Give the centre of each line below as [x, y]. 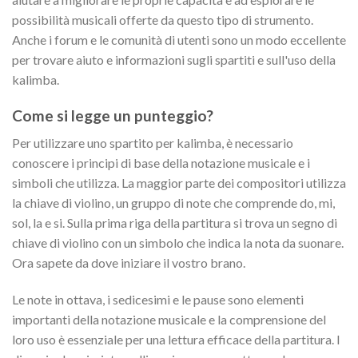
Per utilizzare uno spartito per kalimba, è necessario [153, 143]
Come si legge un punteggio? [113, 115]
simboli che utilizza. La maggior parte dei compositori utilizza [179, 183]
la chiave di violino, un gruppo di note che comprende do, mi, [173, 203]
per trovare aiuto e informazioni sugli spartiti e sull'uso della [174, 60]
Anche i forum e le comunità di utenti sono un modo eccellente [179, 40]
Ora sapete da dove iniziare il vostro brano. [129, 263]
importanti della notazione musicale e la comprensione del [169, 320]
